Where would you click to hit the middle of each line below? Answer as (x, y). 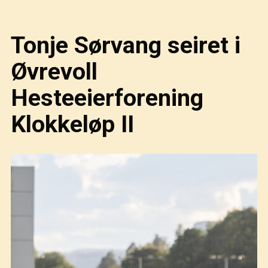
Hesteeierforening (107, 98)
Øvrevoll (54, 71)
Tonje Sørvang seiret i (126, 45)
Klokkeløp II (72, 124)
